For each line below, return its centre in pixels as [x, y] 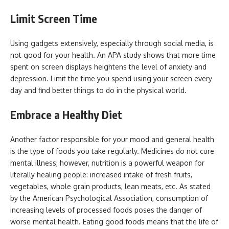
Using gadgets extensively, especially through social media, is [112, 43]
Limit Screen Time [54, 18]
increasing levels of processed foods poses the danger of [106, 210]
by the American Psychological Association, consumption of [109, 198]
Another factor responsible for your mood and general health [112, 139]
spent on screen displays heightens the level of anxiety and [108, 66]
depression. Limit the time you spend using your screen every [111, 78]
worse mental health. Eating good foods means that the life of [114, 221]
